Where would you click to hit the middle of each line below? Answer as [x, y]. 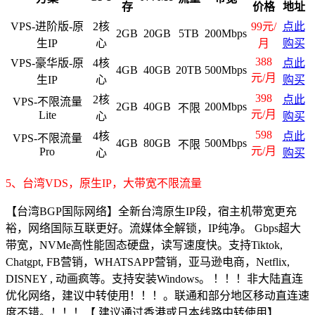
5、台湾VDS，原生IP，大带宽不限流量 [104, 183]
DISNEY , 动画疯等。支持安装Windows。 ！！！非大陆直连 [154, 278]
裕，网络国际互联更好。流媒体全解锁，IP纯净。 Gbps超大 [153, 228]
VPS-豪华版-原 [47, 63]
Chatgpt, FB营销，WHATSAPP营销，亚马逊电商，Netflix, [148, 262]
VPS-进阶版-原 [47, 26]
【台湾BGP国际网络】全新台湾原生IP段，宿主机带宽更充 [151, 211]
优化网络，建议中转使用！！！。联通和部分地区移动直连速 [157, 295]
